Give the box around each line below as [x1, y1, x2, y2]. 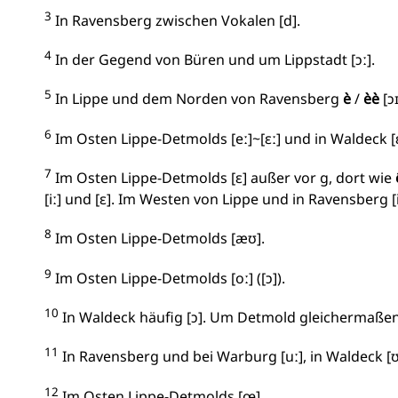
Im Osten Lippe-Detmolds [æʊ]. [52, 228, 265, 249]
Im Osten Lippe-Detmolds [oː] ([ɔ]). [52, 267, 285, 288]
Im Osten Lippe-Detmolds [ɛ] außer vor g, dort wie [52, 168, 395, 188]
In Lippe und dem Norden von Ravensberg [52, 89, 343, 109]
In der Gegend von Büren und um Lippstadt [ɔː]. [52, 50, 375, 70]
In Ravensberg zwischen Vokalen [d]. [52, 10, 300, 30]
